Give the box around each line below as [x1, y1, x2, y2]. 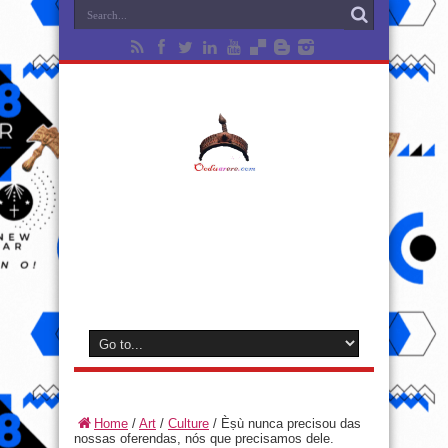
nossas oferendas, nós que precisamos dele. [74, 431, 334, 446]
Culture [168, 416, 209, 431]
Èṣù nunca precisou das [221, 416, 361, 431]
